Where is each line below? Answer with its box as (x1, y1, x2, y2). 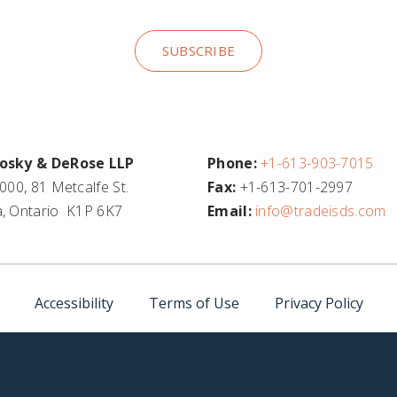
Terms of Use (148, 293, 239, 313)
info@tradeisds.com (255, 201, 386, 221)
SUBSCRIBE (161, 42, 236, 59)
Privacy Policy (274, 293, 363, 313)
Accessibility (34, 293, 113, 313)
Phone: (207, 153, 257, 173)
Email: (207, 201, 256, 221)
